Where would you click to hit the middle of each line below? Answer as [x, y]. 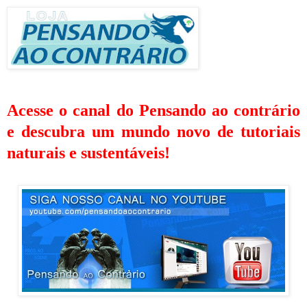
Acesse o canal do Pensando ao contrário [153, 111]
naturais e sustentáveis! [88, 153]
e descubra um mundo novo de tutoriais [153, 132]
